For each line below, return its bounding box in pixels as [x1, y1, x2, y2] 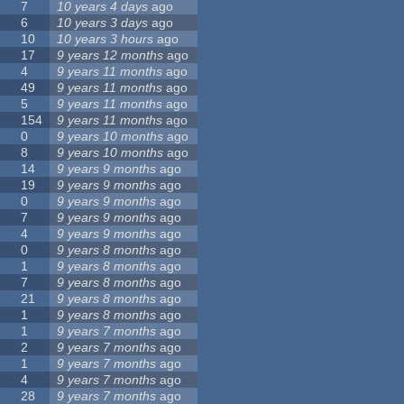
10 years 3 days [57, 15, 149, 31]
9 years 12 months [57, 48, 164, 63]
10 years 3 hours [57, 32, 154, 47]
